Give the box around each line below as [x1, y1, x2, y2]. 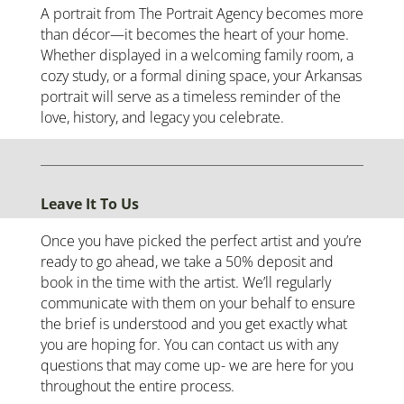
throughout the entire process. [40, 375, 234, 396]
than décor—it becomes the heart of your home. [40, 23, 349, 44]
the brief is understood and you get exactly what [40, 313, 347, 334]
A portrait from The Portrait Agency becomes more [40, 3, 363, 23]
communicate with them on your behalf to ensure [40, 292, 355, 313]
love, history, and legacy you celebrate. [40, 106, 284, 127]
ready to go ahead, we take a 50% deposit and [40, 251, 334, 271]
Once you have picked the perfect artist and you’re [40, 230, 362, 251]
